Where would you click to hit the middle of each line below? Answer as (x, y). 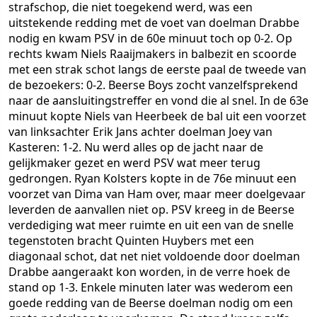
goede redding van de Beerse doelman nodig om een (151, 303)
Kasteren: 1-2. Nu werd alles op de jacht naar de (136, 147)
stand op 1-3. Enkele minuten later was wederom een (151, 287)
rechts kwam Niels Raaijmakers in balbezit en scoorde (152, 54)
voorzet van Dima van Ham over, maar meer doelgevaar (157, 194)
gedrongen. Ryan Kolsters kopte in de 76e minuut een (152, 178)
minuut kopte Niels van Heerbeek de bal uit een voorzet (157, 116)
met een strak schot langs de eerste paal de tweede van (157, 69)
